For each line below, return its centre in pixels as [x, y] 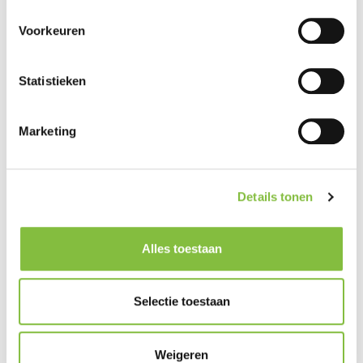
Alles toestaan [181, 248]
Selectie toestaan [181, 301]
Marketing [47, 130]
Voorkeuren [52, 30]
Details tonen [275, 197]
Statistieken [53, 80]
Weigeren [181, 354]
